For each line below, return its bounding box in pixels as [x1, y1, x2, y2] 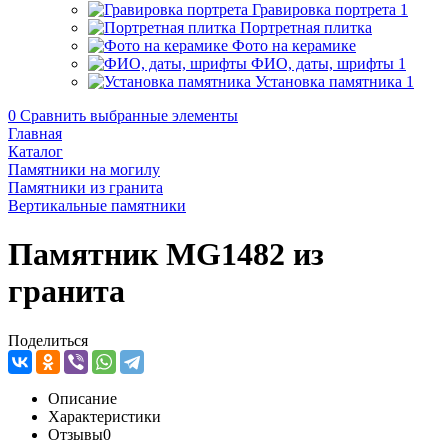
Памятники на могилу [8, 161, 160, 178]
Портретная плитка [240, 19, 372, 36]
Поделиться [8, 331, 88, 349]
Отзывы [48, 425, 103, 443]
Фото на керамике [232, 37, 356, 54]
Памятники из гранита [8, 179, 163, 196]
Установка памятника [255, 73, 402, 90]
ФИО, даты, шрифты [251, 55, 394, 72]
